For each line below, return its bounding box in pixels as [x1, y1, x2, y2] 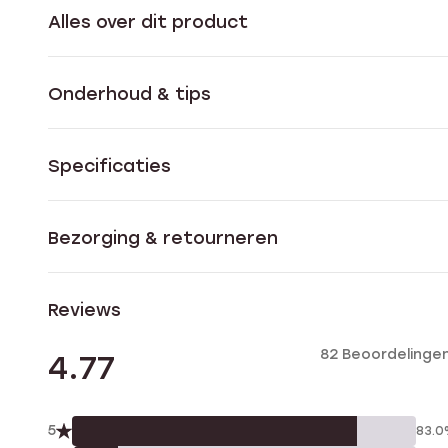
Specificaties [48, 154, 171, 176]
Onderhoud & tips [48, 82, 211, 104]
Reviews [48, 298, 121, 320]
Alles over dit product [48, 10, 248, 32]
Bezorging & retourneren [48, 226, 278, 248]
